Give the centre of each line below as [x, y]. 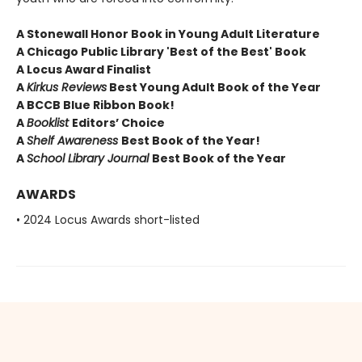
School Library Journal [89, 159]
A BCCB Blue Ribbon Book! [95, 105]
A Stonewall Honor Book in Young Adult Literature [168, 34]
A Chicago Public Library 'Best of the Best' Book [161, 52]
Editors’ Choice [118, 123]
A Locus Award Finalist [84, 70]
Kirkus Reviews [67, 88]
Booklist [49, 123]
